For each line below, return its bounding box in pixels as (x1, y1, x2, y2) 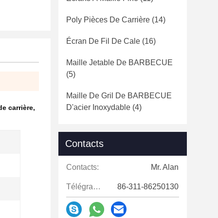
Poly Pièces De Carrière (66, 16, 150, 24)
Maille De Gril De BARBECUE (66, 91, 172, 100)
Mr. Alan (151, 163, 179, 171)
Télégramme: (93, 182, 101, 191)
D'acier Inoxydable (66, 103, 130, 111)
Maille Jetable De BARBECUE (66, 58, 173, 67)
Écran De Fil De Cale (66, 37, 140, 45)
